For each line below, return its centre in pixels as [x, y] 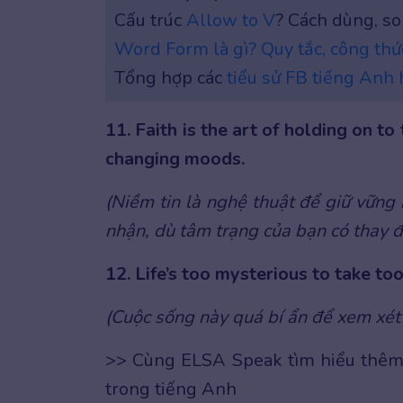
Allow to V [231, 20]
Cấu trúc [150, 20]
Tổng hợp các [170, 78]
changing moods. [175, 159]
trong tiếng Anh [171, 389]
